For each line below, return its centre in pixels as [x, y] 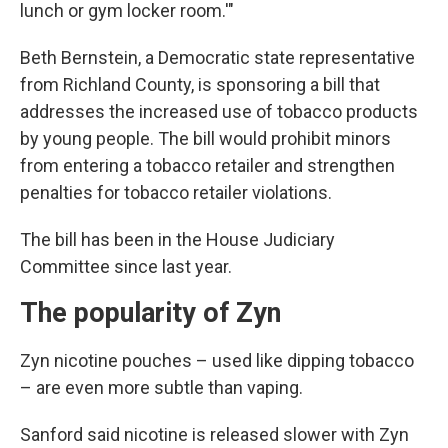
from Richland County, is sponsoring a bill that [200, 84]
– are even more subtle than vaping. [161, 387]
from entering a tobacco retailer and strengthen [207, 165]
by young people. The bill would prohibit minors [205, 138]
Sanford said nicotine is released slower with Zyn [214, 434]
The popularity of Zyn [150, 312]
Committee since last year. [126, 266]
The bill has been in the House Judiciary [177, 239]
